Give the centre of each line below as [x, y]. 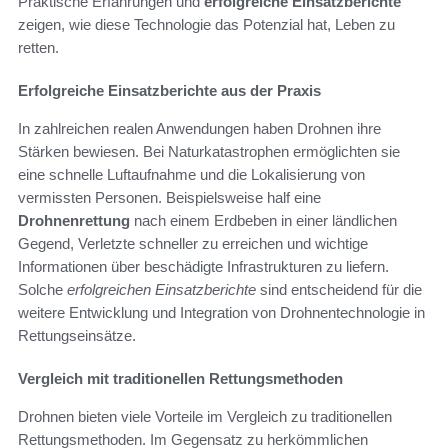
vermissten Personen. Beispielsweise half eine [169, 198]
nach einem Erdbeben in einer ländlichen [263, 221]
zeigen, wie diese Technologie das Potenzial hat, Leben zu [206, 25]
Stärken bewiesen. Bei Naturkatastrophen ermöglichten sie [209, 152]
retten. [38, 48]
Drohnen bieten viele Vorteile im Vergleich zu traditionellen [205, 417]
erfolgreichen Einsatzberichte [161, 290]
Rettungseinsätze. [77, 336]
